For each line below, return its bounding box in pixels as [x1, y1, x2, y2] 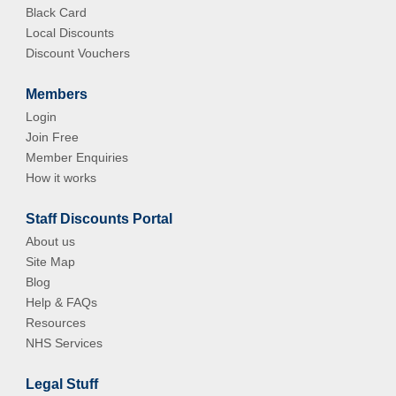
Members [26, 87, 88, 102]
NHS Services [26, 336, 103, 350]
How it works [26, 171, 97, 185]
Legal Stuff [26, 377, 99, 392]
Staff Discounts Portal [26, 211, 173, 226]
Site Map [26, 255, 76, 269]
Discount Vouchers [26, 46, 131, 60]
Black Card [26, 5, 88, 19]
